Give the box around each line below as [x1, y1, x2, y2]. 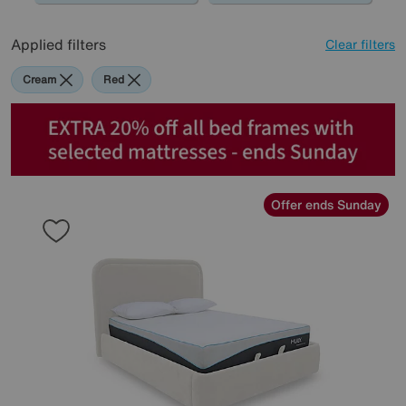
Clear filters [325, 34, 395, 53]
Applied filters [11, 34, 106, 55]
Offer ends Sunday [271, 195, 382, 215]
